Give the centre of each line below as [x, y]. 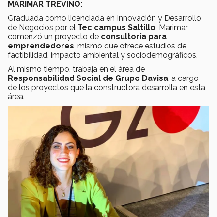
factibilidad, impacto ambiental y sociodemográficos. [103, 55]
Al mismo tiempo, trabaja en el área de [76, 69]
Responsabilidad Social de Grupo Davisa [88, 78]
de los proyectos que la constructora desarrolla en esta [107, 87]
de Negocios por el [43, 27]
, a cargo [183, 78]
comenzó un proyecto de [54, 36]
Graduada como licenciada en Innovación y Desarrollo [104, 18]
